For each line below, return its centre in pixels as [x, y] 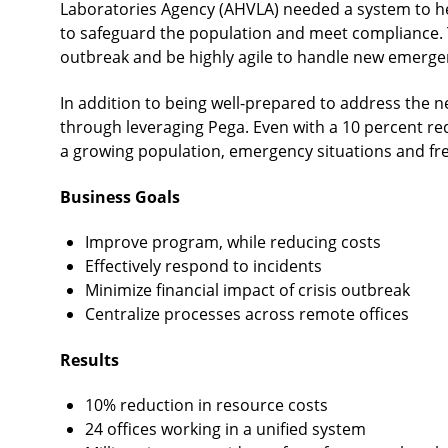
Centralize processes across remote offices [246, 314]
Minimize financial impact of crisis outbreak [247, 290]
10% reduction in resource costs [206, 405]
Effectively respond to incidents [203, 266]
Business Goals [120, 196]
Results [89, 359]
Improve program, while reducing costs [232, 242]
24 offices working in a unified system [225, 429]
